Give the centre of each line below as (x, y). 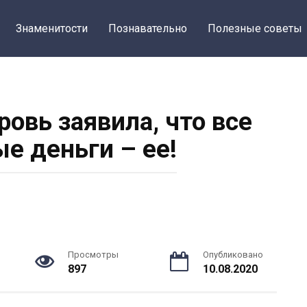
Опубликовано (233, 255)
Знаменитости (52, 28)
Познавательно (148, 28)
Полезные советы (255, 28)
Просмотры (93, 255)
